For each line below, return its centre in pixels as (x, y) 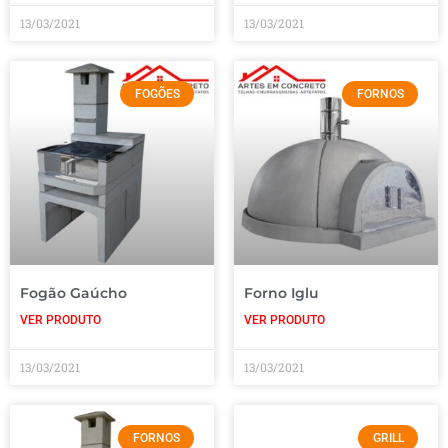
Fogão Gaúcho (73, 292)
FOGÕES (157, 93)
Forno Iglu (281, 292)
